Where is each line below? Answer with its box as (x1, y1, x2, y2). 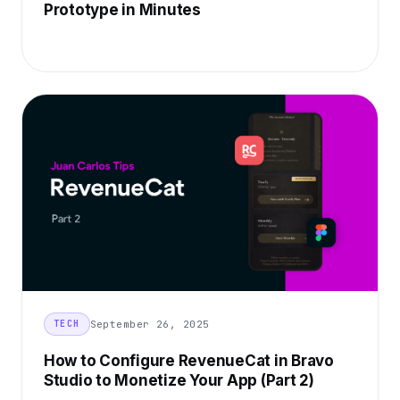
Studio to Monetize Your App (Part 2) (44, 371, 314, 390)
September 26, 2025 (89, 317, 210, 330)
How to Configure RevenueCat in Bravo (44, 352, 334, 371)
